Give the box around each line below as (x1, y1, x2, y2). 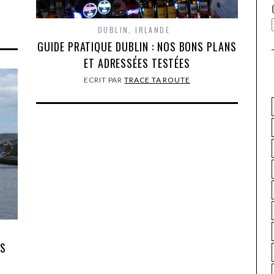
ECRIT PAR (84, 75, 125, 84)
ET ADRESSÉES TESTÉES (84, 55, 190, 71)
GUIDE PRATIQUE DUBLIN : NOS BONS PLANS (37, 39, 237, 54)
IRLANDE (135, 24, 171, 35)
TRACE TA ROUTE (124, 75, 190, 84)
